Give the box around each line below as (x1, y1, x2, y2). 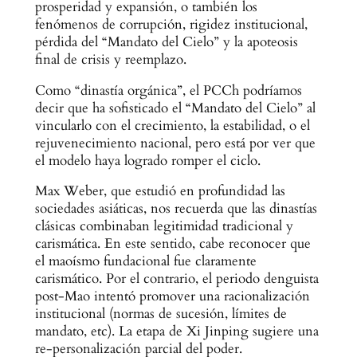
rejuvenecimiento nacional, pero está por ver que (34, 133, 316, 152)
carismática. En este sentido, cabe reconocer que (34, 234, 311, 253)
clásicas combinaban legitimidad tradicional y (34, 217, 293, 236)
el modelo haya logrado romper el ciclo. (34, 151, 261, 170)
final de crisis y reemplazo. (34, 49, 186, 69)
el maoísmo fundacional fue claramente (34, 252, 257, 271)
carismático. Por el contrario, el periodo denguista (34, 269, 319, 288)
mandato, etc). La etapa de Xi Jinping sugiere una (34, 322, 319, 341)
